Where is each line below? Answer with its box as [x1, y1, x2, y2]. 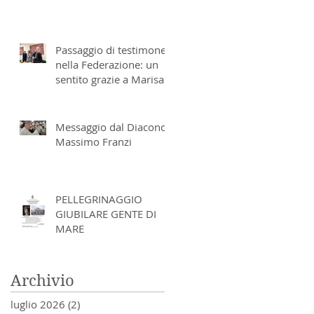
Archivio [11, 271, 74, 289]
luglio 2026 [11, 296, 65, 311]
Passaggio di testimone [55, 42, 166, 57]
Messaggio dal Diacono [55, 119, 167, 134]
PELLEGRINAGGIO [55, 191, 142, 206]
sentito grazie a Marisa [55, 71, 164, 86]
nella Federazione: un [55, 57, 158, 71]
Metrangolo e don [55, 86, 142, 101]
